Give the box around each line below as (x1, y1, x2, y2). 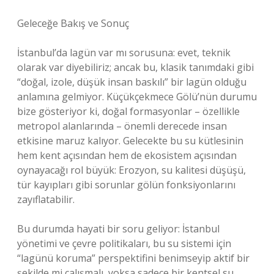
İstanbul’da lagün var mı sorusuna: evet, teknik (17, 46, 231, 59)
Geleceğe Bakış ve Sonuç (17, 17, 129, 30)
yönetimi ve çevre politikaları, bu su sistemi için (17, 237, 231, 250)
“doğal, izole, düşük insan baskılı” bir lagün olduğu (17, 75, 246, 89)
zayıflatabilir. (17, 193, 75, 206)
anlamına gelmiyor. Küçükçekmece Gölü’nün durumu (17, 90, 257, 103)
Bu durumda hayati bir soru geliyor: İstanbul (17, 222, 220, 235)
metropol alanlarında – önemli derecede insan (17, 119, 227, 133)
